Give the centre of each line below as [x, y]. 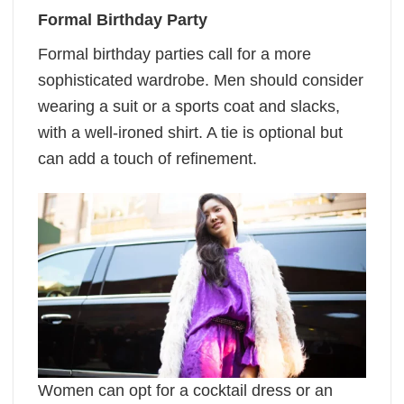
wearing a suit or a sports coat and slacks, [189, 106]
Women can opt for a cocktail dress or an [185, 391]
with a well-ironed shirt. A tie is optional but [190, 132]
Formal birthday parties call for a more [174, 54]
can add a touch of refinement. [150, 158]
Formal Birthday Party [123, 19]
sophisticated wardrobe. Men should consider [201, 80]
